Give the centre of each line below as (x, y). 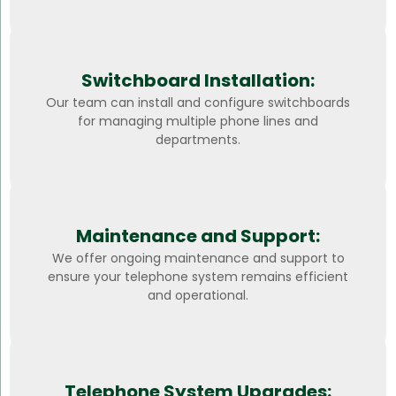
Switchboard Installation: (198, 81)
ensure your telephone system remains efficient (198, 277)
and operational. (198, 296)
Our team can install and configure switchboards (198, 103)
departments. (198, 140)
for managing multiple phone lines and (198, 122)
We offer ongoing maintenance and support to (198, 259)
